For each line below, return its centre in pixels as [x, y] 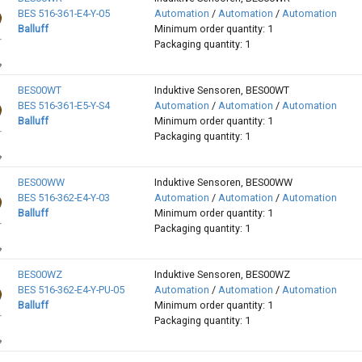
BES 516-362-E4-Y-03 [63, 198]
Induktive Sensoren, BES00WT [221, 90]
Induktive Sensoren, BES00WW [223, 183]
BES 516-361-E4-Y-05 [63, 14]
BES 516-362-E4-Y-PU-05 [71, 290]
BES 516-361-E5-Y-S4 [63, 106]
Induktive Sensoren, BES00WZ [222, 275]
